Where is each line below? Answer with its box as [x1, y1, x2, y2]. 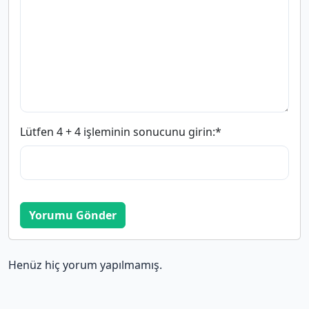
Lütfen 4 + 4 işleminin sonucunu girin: [20, 124, 215, 140]
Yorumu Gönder [29, 208, 117, 223]
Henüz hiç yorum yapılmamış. [8, 257, 162, 273]
